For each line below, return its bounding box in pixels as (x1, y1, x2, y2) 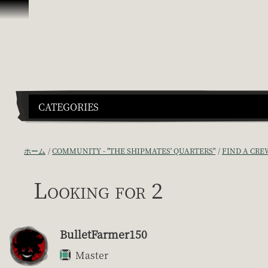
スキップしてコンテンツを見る (5, 5, 139, 19)
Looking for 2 (33, 173, 163, 205)
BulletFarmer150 (60, 226, 147, 242)
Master (75, 248, 108, 262)
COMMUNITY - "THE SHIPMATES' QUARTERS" (52, 145, 215, 156)
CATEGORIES (38, 99, 99, 114)
